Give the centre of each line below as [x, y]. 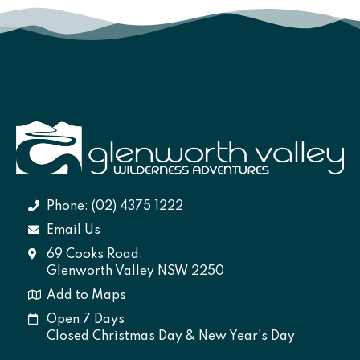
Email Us [73, 230]
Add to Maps [86, 295]
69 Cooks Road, [94, 254]
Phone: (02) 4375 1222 [115, 206]
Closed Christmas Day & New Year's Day [170, 336]
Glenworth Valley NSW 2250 [135, 271]
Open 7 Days [85, 319]
